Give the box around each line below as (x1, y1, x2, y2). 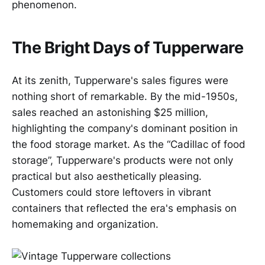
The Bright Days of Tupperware (12, 38, 244, 58)
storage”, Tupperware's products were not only (12, 154, 233, 167)
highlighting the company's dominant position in (12, 122, 238, 135)
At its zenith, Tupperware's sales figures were (12, 75, 228, 87)
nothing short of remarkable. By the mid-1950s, (12, 91, 238, 103)
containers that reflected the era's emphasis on (12, 202, 237, 215)
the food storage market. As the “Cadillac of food (12, 138, 245, 151)
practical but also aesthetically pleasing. (12, 170, 202, 183)
